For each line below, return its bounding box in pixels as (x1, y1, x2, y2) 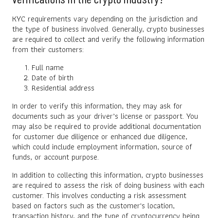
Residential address (32, 81, 94, 94)
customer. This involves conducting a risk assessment (12, 189, 186, 201)
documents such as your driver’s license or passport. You (12, 109, 198, 122)
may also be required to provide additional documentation (12, 120, 201, 132)
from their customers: (12, 43, 84, 55)
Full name (32, 61, 64, 73)
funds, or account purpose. (12, 150, 99, 163)
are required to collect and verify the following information (12, 33, 204, 45)
